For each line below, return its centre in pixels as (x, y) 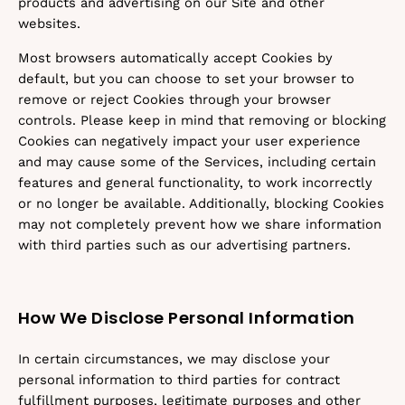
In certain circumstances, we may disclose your (174, 359)
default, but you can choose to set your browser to (186, 79)
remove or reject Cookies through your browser (174, 99)
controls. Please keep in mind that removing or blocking (202, 120)
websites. (49, 24)
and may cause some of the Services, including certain (197, 162)
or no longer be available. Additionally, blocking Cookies (201, 203)
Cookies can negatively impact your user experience (189, 141)
